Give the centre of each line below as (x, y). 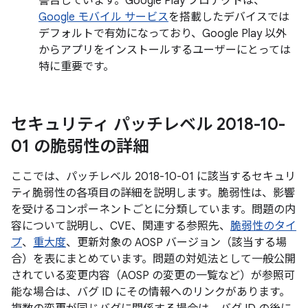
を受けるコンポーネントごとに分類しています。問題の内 (153, 210)
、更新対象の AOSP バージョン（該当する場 (176, 243)
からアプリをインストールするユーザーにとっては (165, 50)
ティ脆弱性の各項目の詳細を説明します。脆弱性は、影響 (153, 193)
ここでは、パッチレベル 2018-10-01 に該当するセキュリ (153, 177)
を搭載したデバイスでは (229, 17)
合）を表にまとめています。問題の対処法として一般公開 (153, 259)
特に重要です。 (76, 67)
